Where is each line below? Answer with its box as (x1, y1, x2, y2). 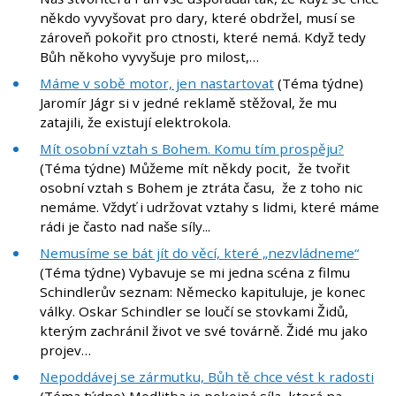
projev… (40, 341, 91, 360)
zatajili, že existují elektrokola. (40, 113, 231, 132)
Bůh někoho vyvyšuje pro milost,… (40, 48, 259, 66)
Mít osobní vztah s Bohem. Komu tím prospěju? (40, 140, 344, 158)
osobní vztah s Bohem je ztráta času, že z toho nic (40, 179, 362, 197)
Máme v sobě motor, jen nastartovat (40, 74, 274, 93)
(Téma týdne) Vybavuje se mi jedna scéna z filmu (40, 263, 350, 282)
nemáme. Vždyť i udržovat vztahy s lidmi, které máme (40, 198, 379, 217)
